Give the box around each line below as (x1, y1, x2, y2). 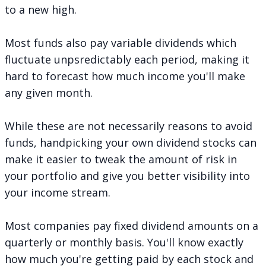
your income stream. (5, 185, 110, 199)
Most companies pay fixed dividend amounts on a (5, 218, 258, 233)
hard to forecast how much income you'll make (5, 68, 245, 83)
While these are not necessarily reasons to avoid (5, 118, 252, 133)
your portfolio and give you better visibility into (5, 168, 250, 183)
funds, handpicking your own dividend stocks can (5, 135, 256, 150)
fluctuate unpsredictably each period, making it (5, 52, 249, 66)
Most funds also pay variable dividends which (5, 35, 236, 50)
